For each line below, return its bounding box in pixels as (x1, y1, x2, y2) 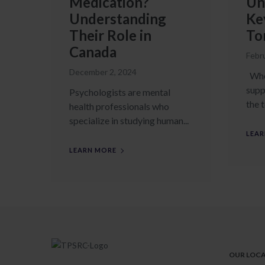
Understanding (69, 10, 166, 27)
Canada (69, 43, 117, 60)
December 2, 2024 (69, 67, 137, 77)
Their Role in (69, 27, 151, 44)
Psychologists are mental (69, 86, 170, 98)
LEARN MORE (69, 146, 117, 154)
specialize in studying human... (69, 115, 189, 126)
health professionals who (69, 101, 169, 112)
